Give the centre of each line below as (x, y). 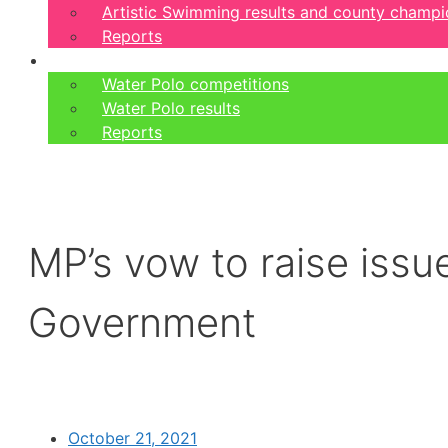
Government (142, 323)
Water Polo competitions (195, 84)
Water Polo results (171, 108)
